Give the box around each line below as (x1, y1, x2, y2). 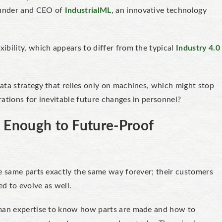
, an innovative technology (111, 6, 207, 14)
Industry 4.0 (176, 44, 220, 52)
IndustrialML (64, 6, 111, 14)
